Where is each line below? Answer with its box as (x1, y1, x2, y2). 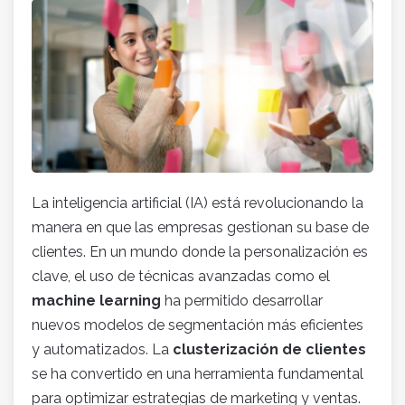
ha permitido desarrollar (161, 291, 323, 309)
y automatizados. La (32, 340, 173, 358)
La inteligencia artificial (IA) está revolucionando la (32, 193, 363, 212)
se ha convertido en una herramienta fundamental (32, 364, 363, 382)
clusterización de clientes (173, 340, 366, 358)
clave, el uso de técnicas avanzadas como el (32, 267, 330, 285)
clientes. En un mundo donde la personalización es (32, 242, 368, 260)
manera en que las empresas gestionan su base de (32, 218, 369, 236)
